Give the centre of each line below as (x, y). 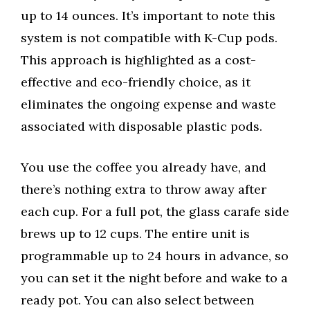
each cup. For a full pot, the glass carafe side (155, 211)
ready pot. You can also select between (137, 300)
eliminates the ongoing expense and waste (148, 104)
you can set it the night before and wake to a (154, 277)
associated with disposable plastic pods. (142, 126)
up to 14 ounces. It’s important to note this (148, 15)
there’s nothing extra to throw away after (144, 189)
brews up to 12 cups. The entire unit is (135, 233)
